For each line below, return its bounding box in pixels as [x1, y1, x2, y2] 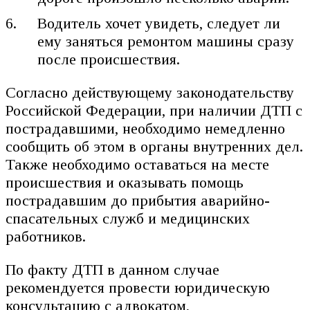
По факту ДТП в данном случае [6, 260, 219, 278]
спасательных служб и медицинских [6, 209, 250, 227]
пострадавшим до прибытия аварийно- [6, 191, 270, 209]
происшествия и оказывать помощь [6, 173, 244, 191]
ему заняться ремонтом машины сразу [37, 32, 295, 50]
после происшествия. [37, 50, 181, 68]
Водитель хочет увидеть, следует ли [37, 14, 281, 32]
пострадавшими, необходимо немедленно [6, 119, 285, 137]
